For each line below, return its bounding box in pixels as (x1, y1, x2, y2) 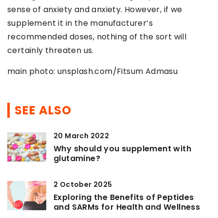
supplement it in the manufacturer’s (7, 18, 153, 29)
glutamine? (54, 153, 101, 164)
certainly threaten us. (7, 45, 94, 56)
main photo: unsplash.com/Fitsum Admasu (7, 66, 178, 77)
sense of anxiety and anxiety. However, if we (7, 4, 182, 16)
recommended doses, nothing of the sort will (7, 31, 187, 43)
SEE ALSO (15, 102, 72, 119)
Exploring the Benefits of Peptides (54, 192, 194, 203)
